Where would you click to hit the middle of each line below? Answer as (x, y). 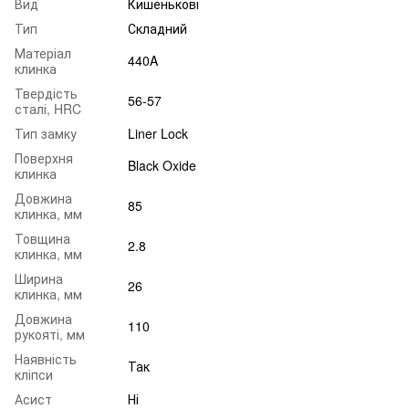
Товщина (42, 238)
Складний (157, 28)
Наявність (46, 358)
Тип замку (46, 133)
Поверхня (44, 157)
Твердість (46, 93)
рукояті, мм (50, 334)
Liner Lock (158, 133)
